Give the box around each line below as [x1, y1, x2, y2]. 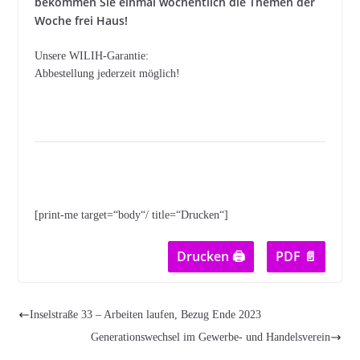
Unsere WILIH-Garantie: [34, 50, 149, 62]
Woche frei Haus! [34, 13, 128, 28]
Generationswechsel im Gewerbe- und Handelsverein [91, 331, 331, 343]
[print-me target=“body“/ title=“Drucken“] [34, 209, 228, 221]
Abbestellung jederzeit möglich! [34, 67, 180, 80]
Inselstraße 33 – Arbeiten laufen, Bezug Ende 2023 [29, 309, 261, 321]
